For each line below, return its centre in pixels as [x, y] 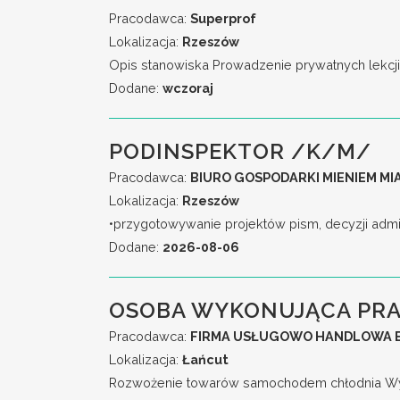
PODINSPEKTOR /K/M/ [240, 151]
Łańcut [205, 359]
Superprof [223, 18]
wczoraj [188, 88]
